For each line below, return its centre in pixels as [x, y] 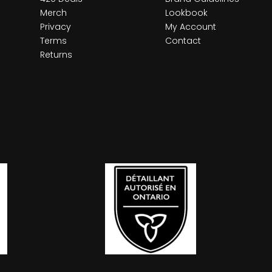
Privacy [55, 26]
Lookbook [186, 12]
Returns [56, 54]
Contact [183, 40]
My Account [190, 26]
